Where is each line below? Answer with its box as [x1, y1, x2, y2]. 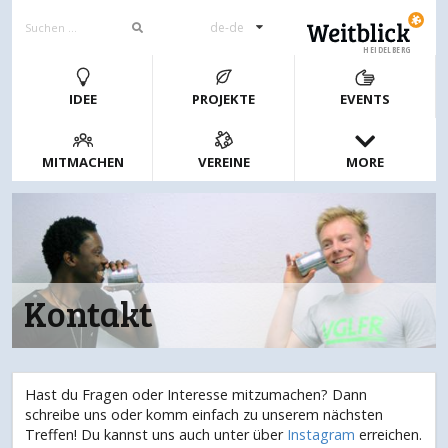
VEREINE [197, 153, 250, 172]
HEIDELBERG [363, 43, 410, 55]
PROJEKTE [192, 90, 256, 109]
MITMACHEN [41, 153, 124, 172]
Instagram [287, 425, 355, 445]
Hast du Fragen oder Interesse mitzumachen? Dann [25, 385, 367, 405]
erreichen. [355, 425, 422, 445]
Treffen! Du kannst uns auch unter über [25, 425, 287, 445]
